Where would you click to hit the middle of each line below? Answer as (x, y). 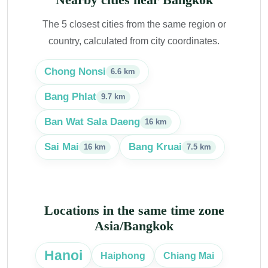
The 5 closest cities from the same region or (134, 24)
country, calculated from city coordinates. (134, 41)
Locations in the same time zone (134, 210)
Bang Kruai (155, 147)
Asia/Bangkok (134, 226)
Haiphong (123, 256)
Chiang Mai (189, 255)
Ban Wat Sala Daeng (92, 121)
